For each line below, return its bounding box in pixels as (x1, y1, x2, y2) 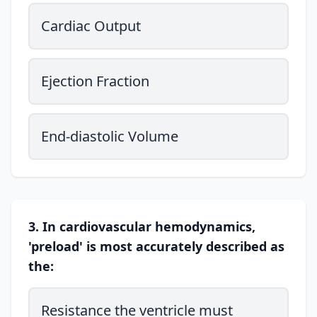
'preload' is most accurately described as (28, 238, 284, 255)
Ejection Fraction (41, 71, 149, 91)
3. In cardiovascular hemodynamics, (28, 218, 255, 235)
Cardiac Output (41, 16, 141, 35)
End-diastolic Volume (41, 127, 178, 146)
